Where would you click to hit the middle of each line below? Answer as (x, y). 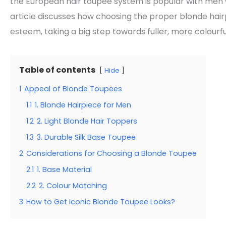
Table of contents (57, 70)
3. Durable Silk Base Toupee (86, 137)
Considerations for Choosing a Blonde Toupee (111, 154)
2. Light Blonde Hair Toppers (87, 121)
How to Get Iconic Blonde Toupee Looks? (101, 202)
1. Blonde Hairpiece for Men (83, 105)
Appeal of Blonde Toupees (73, 89)
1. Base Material (64, 170)
